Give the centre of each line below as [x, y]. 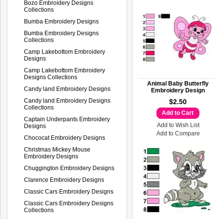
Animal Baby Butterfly [178, 84]
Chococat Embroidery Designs [65, 138]
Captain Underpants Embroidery [67, 119]
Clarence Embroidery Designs [64, 180]
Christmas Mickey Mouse [57, 149]
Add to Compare [178, 133]
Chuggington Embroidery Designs [69, 168]
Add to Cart [178, 113]
